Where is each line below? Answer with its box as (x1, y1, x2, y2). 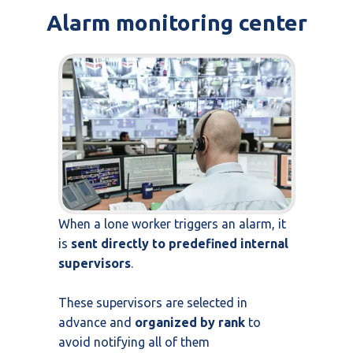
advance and (58, 315, 135, 330)
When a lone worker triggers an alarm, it (58, 217, 286, 232)
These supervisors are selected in (58, 295, 247, 310)
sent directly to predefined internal (71, 236, 288, 251)
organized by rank (135, 315, 245, 330)
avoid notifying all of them (58, 335, 210, 350)
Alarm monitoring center (46, 9, 307, 35)
